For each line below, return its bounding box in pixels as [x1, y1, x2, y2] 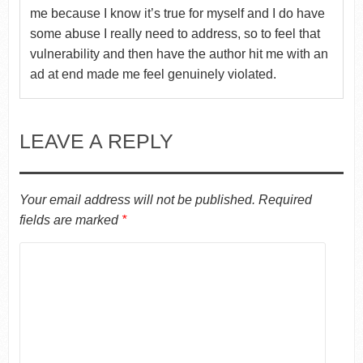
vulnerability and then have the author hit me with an [29, 46, 328, 61]
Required [258, 192, 312, 207]
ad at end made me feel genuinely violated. [29, 66, 276, 81]
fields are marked [19, 212, 122, 227]
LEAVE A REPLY [19, 129, 173, 152]
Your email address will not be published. [19, 192, 255, 207]
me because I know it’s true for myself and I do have [29, 6, 325, 20]
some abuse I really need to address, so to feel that [29, 26, 320, 41]
